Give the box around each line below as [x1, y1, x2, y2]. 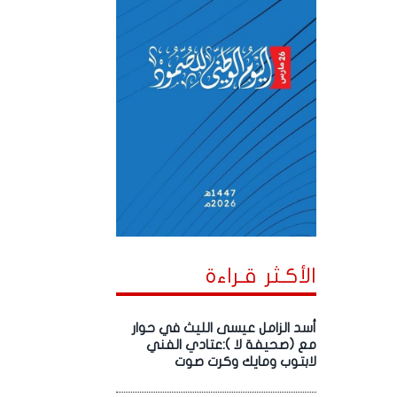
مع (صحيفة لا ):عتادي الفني [146, 338, 317, 353]
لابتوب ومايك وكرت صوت [175, 354, 317, 370]
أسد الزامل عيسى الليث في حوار [132, 321, 317, 336]
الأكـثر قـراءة [206, 266, 317, 288]
